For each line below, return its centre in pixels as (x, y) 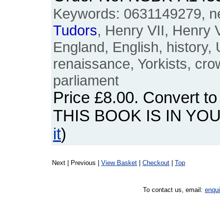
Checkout (156, 163)
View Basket (119, 163)
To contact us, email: (174, 190)
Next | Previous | (77, 163)
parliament (86, 80)
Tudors (75, 30)
